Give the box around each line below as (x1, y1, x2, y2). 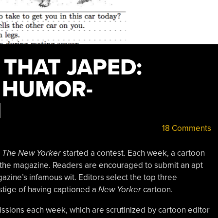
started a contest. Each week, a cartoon (60, 147, 205, 158)
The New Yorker (1, 147, 61, 158)
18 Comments (160, 123, 211, 133)
